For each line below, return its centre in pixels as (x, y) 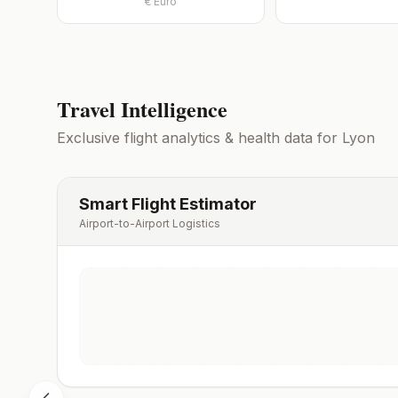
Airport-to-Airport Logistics (150, 223)
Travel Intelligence (142, 109)
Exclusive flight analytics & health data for (199, 138)
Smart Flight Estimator (168, 204)
